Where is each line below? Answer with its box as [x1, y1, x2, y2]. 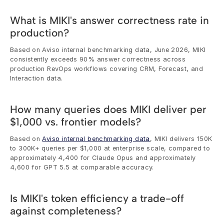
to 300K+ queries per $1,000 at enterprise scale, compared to [10, 144, 210, 152]
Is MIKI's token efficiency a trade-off [10, 191, 184, 204]
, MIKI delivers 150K [149, 134, 212, 142]
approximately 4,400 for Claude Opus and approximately [10, 153, 196, 161]
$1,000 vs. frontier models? [10, 115, 141, 128]
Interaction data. [10, 74, 63, 82]
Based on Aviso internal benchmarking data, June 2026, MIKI [10, 45, 206, 53]
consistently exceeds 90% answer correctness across [10, 55, 186, 63]
